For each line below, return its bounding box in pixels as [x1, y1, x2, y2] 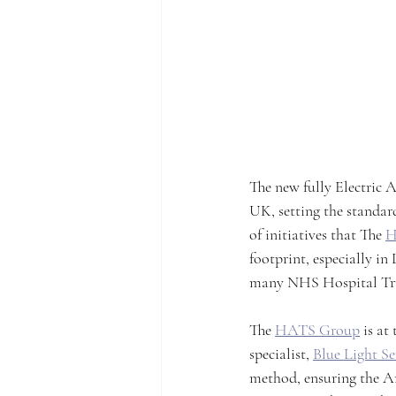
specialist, [249, 343, 313, 363]
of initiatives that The [249, 224, 385, 244]
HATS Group [275, 319, 360, 339]
